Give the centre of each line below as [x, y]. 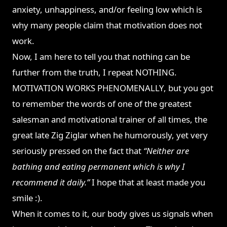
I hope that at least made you [149, 182]
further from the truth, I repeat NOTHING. [95, 72]
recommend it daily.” [52, 182]
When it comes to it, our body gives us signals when [113, 214]
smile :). [28, 198]
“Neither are [166, 151]
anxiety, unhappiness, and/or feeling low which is [107, 10]
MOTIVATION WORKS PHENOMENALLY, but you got [113, 88]
